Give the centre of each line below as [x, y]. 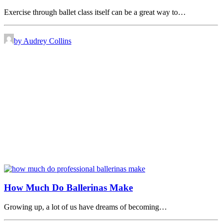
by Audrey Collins [43, 41]
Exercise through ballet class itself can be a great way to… [95, 12]
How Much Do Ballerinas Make [68, 188]
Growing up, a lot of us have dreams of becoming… [85, 207]
